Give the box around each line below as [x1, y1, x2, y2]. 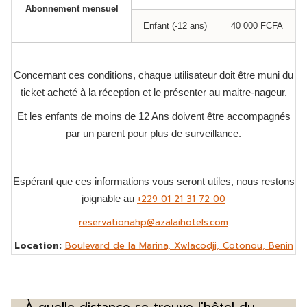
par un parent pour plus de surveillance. [66, 127, 241, 139]
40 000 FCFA [231, 20, 283, 31]
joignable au [82, 193, 137, 204]
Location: [14, 238, 62, 252]
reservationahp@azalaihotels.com [79, 215, 228, 229]
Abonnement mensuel [25, 3, 119, 14]
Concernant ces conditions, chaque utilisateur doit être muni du [14, 69, 293, 81]
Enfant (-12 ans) [143, 20, 207, 31]
